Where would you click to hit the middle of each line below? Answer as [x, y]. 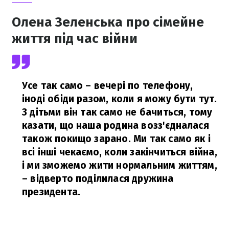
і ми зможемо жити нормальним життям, [120, 165]
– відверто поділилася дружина [98, 179]
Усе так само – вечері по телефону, [108, 86]
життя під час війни [75, 39]
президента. [53, 192]
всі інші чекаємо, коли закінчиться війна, [120, 152]
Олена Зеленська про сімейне [108, 22]
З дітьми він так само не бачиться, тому [117, 112]
